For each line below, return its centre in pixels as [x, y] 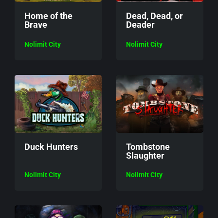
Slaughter [145, 155]
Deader [140, 25]
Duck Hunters [51, 146]
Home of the [48, 16]
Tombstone [148, 146]
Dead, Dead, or [154, 16]
